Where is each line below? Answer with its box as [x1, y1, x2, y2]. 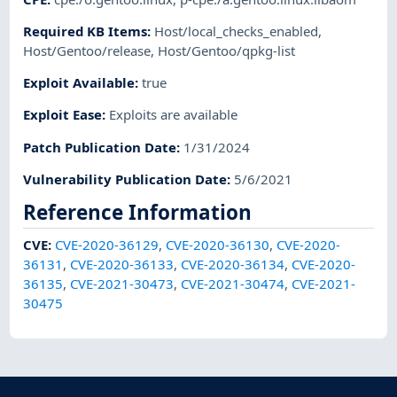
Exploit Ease [23, 105, 103, 124]
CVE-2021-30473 [70, 274, 175, 292]
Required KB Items [23, 21, 148, 40]
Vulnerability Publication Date [23, 169, 228, 188]
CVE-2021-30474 [181, 274, 285, 292]
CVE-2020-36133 [70, 254, 175, 273]
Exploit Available [23, 74, 136, 92]
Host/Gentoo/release [23, 41, 152, 59]
